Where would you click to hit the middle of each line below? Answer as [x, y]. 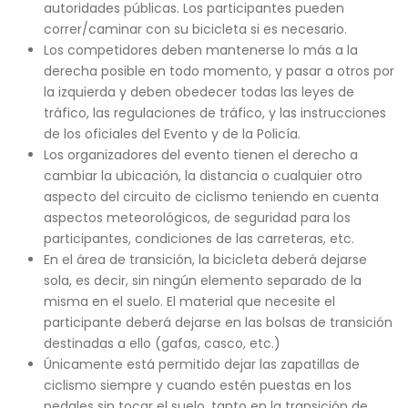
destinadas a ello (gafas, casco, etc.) [162, 343]
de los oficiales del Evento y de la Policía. [172, 134]
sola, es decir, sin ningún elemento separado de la [202, 280]
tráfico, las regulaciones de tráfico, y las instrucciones [214, 113]
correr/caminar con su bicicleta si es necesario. [195, 29]
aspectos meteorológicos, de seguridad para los [197, 218]
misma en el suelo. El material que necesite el [189, 301]
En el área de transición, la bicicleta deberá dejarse [205, 260]
